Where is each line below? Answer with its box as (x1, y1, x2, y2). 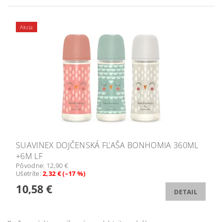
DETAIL (174, 187, 197, 196)
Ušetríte (16, 168, 40, 178)
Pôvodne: (16, 161, 47, 170)
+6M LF (16, 150, 43, 162)
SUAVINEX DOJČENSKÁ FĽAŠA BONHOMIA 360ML (16, 139, 199, 151)
